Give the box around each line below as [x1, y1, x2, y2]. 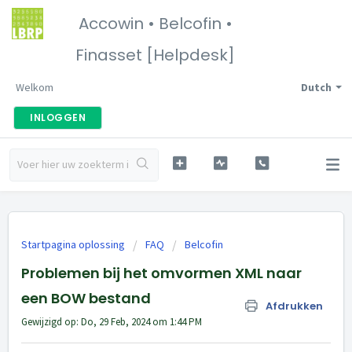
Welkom [16, 80, 53, 94]
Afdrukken [266, 299, 323, 313]
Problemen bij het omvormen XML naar [21, 263, 302, 283]
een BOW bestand [21, 288, 151, 308]
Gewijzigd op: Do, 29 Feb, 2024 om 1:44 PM [21, 315, 202, 328]
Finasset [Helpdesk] [75, 44, 235, 66]
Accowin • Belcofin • [78, 13, 233, 35]
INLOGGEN [30, 111, 86, 124]
